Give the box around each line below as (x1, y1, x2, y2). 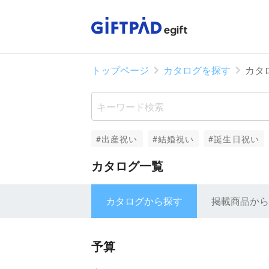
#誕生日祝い (208, 132, 259, 145)
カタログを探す (163, 63, 231, 77)
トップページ (91, 63, 149, 77)
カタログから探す (106, 194, 183, 208)
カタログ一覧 (91, 157, 163, 174)
